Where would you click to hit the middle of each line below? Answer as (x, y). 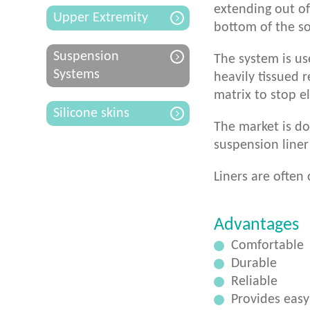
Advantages (256, 225)
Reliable (254, 282)
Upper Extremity (101, 18)
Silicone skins (91, 113)
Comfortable (267, 246)
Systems (76, 75)
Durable (254, 264)
